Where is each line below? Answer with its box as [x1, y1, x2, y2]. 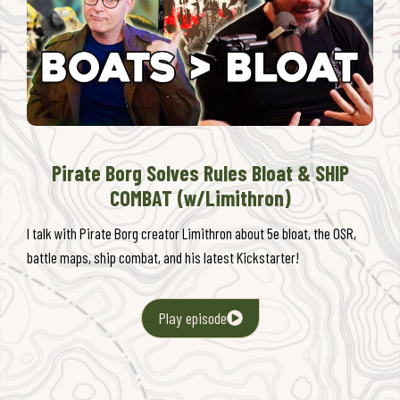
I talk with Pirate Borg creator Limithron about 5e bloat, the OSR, [27, 224, 356, 243]
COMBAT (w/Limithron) [109, 185, 291, 212]
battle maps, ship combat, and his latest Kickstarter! [27, 248, 299, 267]
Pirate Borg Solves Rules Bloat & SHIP [51, 160, 349, 187]
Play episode [157, 308, 227, 329]
